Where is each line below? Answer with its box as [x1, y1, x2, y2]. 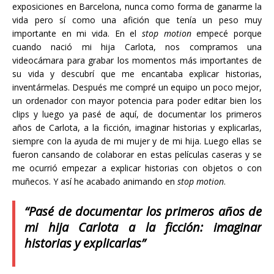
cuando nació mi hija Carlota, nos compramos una [12, 41, 262, 53]
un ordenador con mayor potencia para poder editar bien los [12, 95, 262, 107]
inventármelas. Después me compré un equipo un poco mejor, [12, 81, 262, 94]
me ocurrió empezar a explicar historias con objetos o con [12, 162, 262, 174]
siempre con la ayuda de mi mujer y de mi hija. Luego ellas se [12, 135, 262, 147]
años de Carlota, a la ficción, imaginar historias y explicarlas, [12, 122, 262, 134]
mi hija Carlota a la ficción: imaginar [24, 219, 262, 236]
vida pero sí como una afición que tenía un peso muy [12, 14, 262, 26]
